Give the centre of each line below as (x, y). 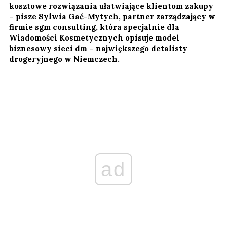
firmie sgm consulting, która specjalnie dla (94, 27)
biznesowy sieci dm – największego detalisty (98, 48)
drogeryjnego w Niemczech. (64, 59)
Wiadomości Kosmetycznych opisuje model (94, 37)
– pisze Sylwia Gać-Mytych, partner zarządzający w (112, 16)
